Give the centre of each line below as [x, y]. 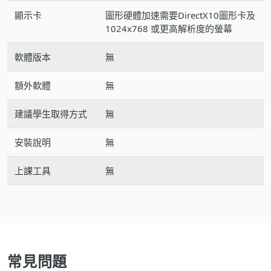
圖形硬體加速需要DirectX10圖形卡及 [180, 15]
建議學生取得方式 [51, 114]
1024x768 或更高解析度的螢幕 [169, 29]
